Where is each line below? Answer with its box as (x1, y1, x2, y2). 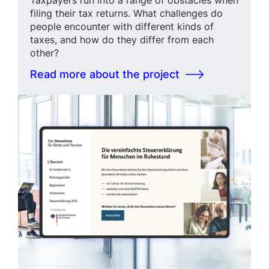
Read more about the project (30, 68, 180, 80)
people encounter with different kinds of (30, 20, 214, 32)
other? (30, 46, 59, 59)
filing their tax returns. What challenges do (30, 7, 223, 19)
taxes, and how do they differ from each (30, 33, 214, 46)
